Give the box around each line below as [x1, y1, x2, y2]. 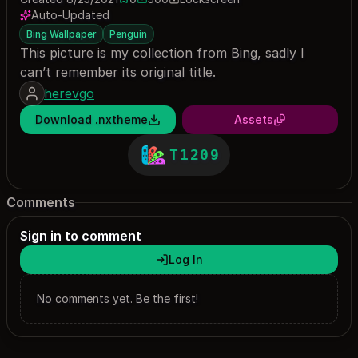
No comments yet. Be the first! [37, 291, 198, 305]
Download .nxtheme [35, 112, 148, 126]
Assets [234, 112, 273, 126]
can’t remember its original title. [20, 63, 216, 80]
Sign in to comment [20, 227, 141, 244]
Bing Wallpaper [26, 27, 97, 40]
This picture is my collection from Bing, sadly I [20, 44, 304, 61]
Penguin [109, 27, 147, 40]
